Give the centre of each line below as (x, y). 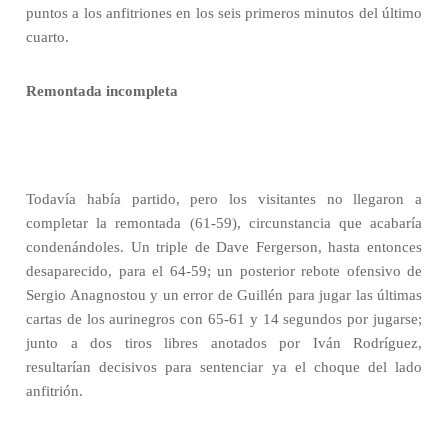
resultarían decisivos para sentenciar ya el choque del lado (224, 367)
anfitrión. (54, 391)
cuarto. (47, 37)
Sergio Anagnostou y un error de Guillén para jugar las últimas (224, 295)
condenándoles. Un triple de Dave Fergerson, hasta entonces (224, 247)
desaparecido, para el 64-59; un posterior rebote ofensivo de (224, 271)
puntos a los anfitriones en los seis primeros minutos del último (224, 13)
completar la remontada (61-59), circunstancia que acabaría (224, 223)
